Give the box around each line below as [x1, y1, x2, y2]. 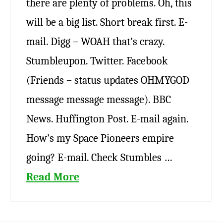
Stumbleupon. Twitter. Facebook [26, 54, 168, 67]
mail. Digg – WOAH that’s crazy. [26, 35, 165, 48]
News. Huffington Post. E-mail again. [26, 112, 188, 125]
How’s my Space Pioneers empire [26, 131, 174, 144]
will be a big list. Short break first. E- [26, 15, 188, 28]
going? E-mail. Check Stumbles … [26, 151, 172, 164]
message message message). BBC [26, 93, 171, 106]
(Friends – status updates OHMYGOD [26, 73, 189, 86]
